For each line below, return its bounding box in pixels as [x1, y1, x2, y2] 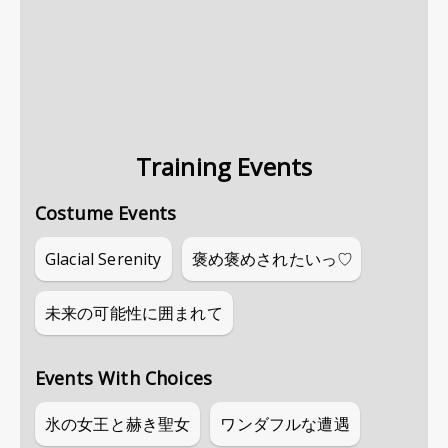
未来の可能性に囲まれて [45, 302, 223, 324]
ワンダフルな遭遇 [220, 413, 350, 435]
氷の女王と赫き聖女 [45, 413, 191, 435]
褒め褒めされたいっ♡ [191, 248, 352, 270]
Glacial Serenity [45, 248, 162, 270]
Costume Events [35, 201, 177, 225]
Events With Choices [35, 366, 213, 390]
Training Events [135, 150, 313, 183]
